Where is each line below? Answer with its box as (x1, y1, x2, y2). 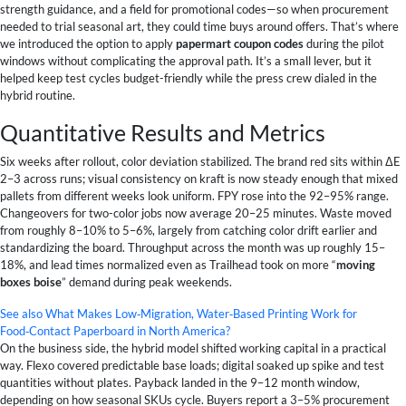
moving (336, 256, 375, 272)
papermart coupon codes (176, 35, 304, 51)
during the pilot (304, 35, 384, 51)
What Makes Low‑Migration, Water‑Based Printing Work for (45, 305, 357, 321)
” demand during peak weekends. (62, 274, 232, 289)
